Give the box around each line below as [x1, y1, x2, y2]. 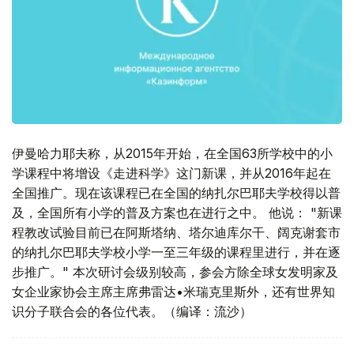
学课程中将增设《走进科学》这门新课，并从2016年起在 [12, 165, 331, 182]
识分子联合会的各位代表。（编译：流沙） [12, 303, 252, 320]
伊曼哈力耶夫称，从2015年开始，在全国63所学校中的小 [12, 145, 333, 162]
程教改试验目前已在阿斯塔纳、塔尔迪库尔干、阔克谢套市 [12, 224, 341, 241]
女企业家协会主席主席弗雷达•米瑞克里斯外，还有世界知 [12, 284, 335, 300]
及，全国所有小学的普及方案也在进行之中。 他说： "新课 [12, 205, 342, 221]
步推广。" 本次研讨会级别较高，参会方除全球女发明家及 [12, 264, 338, 281]
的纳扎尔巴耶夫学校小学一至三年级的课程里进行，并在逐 [12, 244, 341, 261]
